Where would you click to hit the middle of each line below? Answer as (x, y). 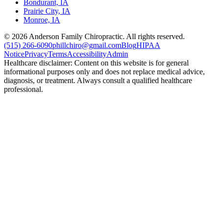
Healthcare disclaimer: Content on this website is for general (96, 63)
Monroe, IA (42, 20)
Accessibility (87, 54)
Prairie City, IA (47, 11)
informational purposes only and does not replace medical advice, (104, 72)
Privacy (36, 54)
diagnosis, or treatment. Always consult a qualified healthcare (98, 81)
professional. (23, 89)
